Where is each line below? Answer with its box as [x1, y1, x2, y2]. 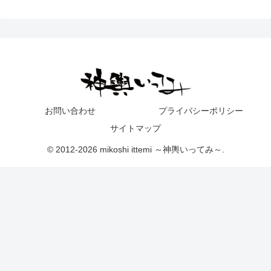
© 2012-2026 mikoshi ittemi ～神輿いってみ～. [47, 144, 224, 154]
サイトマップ [110, 123, 161, 133]
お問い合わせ [45, 105, 96, 116]
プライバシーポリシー [158, 105, 243, 116]
